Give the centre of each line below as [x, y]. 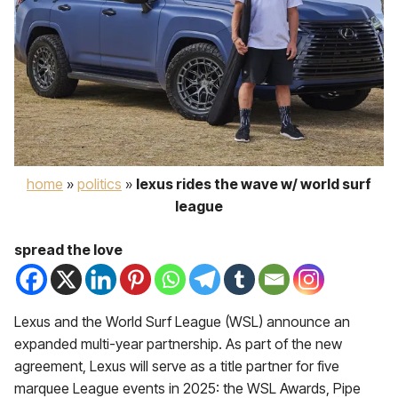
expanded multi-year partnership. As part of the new [178, 344]
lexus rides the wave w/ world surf [254, 184]
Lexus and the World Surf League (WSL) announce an [182, 322]
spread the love [68, 250]
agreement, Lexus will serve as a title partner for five [177, 366]
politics [99, 184]
